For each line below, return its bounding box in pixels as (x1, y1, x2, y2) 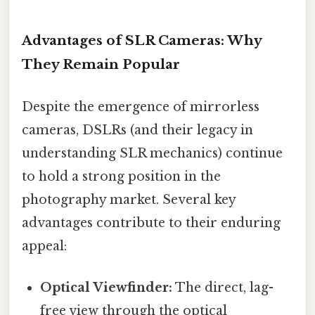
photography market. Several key (22, 191, 236, 207)
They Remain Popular (22, 56, 180, 73)
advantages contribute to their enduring (22, 214, 281, 231)
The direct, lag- (172, 279, 274, 295)
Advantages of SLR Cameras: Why (22, 32, 262, 49)
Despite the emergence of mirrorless (22, 98, 259, 115)
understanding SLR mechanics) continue (22, 145, 283, 161)
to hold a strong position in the (22, 168, 221, 184)
